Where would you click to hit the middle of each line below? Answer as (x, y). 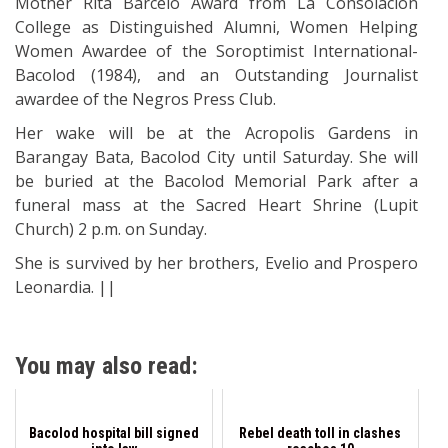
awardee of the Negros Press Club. (145, 98)
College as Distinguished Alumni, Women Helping (216, 26)
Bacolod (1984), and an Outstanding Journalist (216, 74)
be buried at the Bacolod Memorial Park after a (216, 180)
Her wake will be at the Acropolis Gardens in (216, 132)
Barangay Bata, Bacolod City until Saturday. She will (216, 156)
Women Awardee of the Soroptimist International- (216, 50)
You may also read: (106, 365)
